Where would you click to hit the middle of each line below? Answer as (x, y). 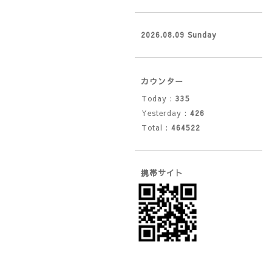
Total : (156, 127)
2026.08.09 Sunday (179, 35)
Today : (158, 98)
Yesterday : (166, 113)
